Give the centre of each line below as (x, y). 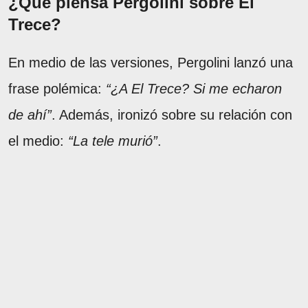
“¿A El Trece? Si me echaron (194, 88)
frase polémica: (57, 88)
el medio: (38, 141)
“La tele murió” (113, 141)
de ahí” (30, 114)
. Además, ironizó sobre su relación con (172, 114)
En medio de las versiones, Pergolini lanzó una (151, 62)
